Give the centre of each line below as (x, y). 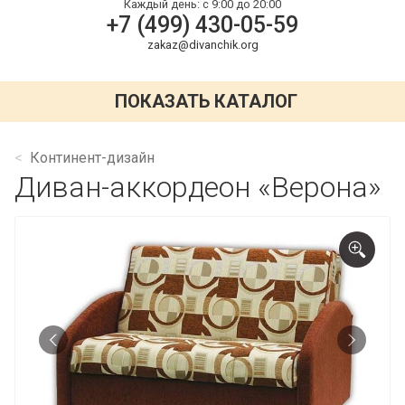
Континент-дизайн (92, 157)
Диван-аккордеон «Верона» (198, 187)
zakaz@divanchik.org (202, 44)
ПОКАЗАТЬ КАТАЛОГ (207, 102)
